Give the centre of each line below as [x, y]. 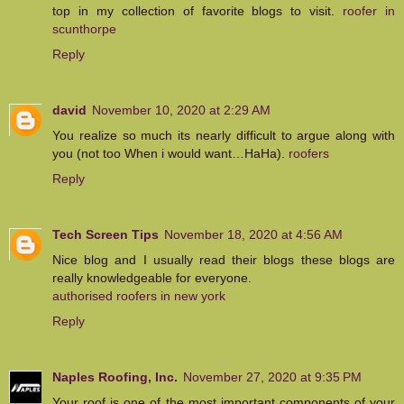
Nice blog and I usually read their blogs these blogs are [224, 259]
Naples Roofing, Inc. [115, 376]
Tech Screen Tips [106, 234]
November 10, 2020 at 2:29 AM [181, 110]
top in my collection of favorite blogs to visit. [198, 10]
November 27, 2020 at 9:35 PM [272, 376]
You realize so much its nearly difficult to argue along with [224, 135]
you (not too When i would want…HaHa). [170, 153]
